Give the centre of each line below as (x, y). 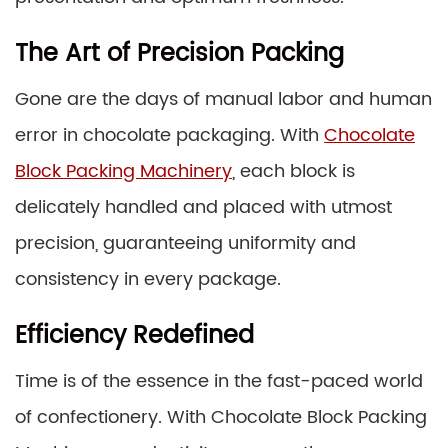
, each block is (293, 171)
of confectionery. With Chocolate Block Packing (221, 417)
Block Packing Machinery (123, 171)
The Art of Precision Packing (179, 53)
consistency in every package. (148, 279)
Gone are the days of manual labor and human (223, 99)
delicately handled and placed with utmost (203, 207)
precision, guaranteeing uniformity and (185, 243)
